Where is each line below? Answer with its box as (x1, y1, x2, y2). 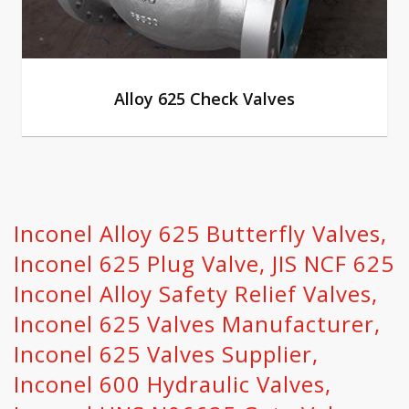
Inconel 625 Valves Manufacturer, (14, 309, 381, 339)
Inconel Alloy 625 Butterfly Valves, (14, 218, 387, 248)
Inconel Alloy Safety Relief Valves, (14, 278, 378, 309)
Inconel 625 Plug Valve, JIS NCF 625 (14, 248, 394, 278)
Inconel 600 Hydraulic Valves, (14, 369, 331, 399)
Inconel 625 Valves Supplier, (14, 339, 319, 369)
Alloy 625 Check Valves (114, 88, 295, 110)
